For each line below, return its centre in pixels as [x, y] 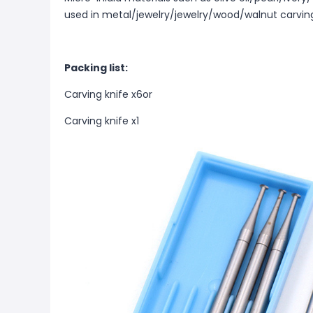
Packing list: [96, 68]
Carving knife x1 [102, 121]
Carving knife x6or [108, 94]
